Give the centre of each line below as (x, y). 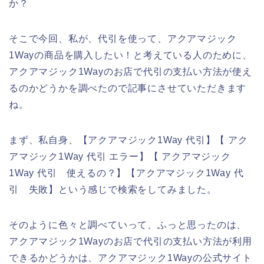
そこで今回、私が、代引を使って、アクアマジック (123, 38)
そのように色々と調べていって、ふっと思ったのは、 (128, 225)
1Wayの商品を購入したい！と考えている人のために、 (131, 55)
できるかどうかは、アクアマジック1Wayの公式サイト (131, 258)
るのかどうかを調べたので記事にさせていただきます (128, 88)
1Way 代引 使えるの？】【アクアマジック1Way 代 (126, 173)
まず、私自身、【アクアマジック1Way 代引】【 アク (128, 140)
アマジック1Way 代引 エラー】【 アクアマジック (120, 156)
